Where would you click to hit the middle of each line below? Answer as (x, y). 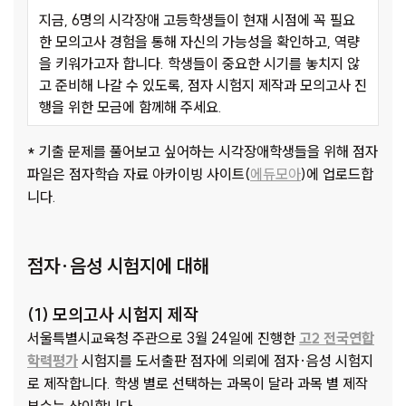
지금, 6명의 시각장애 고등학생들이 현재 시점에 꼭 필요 (197, 20)
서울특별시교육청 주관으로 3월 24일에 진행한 (163, 338)
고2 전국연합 (337, 338)
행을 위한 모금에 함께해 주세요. (130, 107)
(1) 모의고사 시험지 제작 (113, 315)
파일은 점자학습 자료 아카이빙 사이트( (139, 174)
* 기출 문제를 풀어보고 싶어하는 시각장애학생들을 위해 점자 (203, 152)
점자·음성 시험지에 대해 (118, 266)
